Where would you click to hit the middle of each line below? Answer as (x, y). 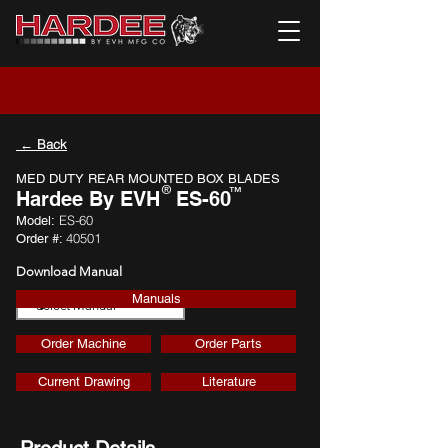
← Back (41, 144)
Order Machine (83, 343)
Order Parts (228, 343)
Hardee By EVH (88, 199)
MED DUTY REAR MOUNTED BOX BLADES (148, 178)
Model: (35, 220)
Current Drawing (83, 381)
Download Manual (69, 271)
